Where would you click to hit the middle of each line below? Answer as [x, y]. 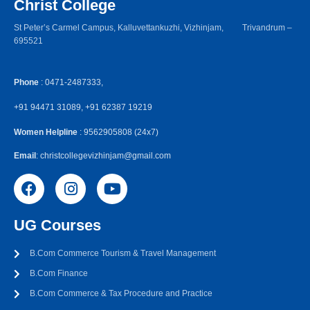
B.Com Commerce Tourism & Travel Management [122, 253]
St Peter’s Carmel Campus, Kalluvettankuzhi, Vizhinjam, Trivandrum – [153, 28]
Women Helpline [47, 132]
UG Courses [57, 225]
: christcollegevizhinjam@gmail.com [103, 156]
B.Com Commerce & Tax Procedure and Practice [121, 293]
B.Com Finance [58, 273]
